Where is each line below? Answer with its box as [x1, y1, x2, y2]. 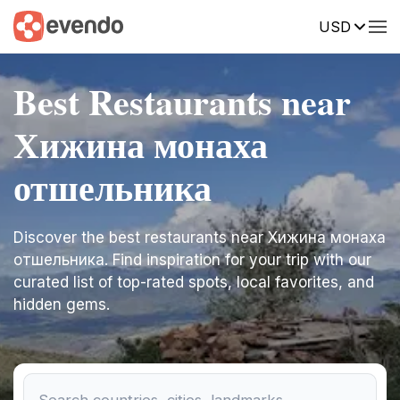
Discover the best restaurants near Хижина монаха [13, 229, 386, 246]
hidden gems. [13, 296, 110, 313]
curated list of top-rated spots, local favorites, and [13, 273, 374, 291]
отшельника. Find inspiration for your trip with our [13, 251, 371, 269]
